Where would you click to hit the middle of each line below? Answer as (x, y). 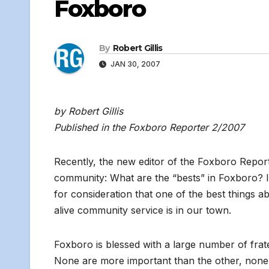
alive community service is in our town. (143, 210)
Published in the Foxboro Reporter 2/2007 (149, 128)
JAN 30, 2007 (134, 64)
